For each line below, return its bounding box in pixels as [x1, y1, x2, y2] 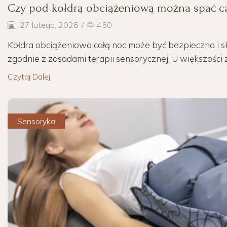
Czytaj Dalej [8, 71, 50, 82]
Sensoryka [17, 116, 56, 126]
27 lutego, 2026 [18, 20, 79, 30]
